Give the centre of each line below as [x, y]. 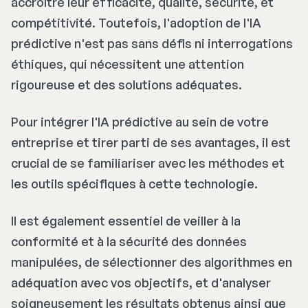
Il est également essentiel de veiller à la [126, 221]
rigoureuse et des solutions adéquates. [126, 85]
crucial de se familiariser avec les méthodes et [148, 163]
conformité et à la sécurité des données [129, 242]
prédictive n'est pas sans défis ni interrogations [152, 44]
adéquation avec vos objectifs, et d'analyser [141, 283]
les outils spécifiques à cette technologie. [134, 184]
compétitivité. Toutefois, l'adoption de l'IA [136, 23]
